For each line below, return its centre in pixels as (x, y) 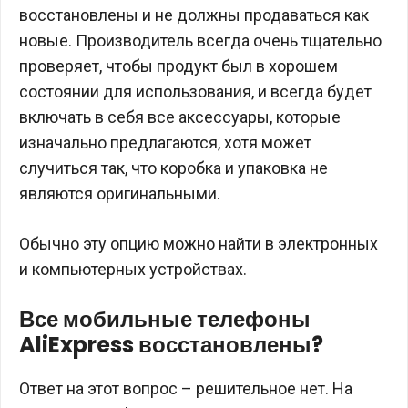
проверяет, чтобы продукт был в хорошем (178, 66)
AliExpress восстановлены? (171, 345)
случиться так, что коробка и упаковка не (173, 168)
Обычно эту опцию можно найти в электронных (199, 244)
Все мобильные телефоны (165, 319)
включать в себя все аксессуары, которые (180, 117)
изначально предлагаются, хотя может (165, 143)
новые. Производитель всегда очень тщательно (200, 41)
